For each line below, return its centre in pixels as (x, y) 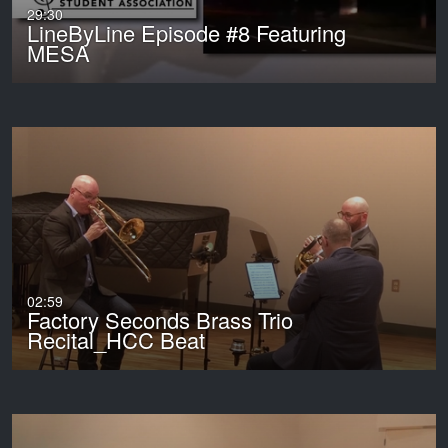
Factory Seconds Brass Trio (160, 320)
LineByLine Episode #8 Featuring (187, 33)
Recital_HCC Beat (116, 340)
